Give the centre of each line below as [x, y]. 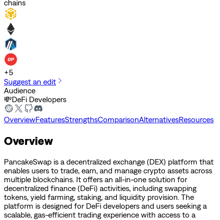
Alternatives [159, 119]
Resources [196, 119]
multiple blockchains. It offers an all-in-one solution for [96, 179]
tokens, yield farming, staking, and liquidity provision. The [99, 197]
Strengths [81, 119]
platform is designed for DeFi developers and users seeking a [105, 206]
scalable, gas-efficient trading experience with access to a [100, 214]
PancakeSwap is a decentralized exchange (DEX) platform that [109, 161]
